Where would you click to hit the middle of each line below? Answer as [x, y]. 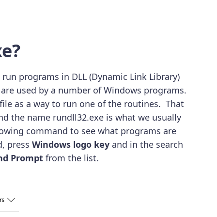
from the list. [72, 158]
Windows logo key [69, 145]
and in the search [146, 145]
